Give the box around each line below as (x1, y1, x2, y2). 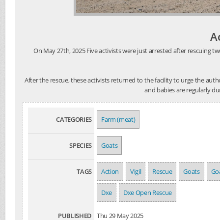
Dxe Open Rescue (123, 188, 172, 197)
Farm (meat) (101, 115, 136, 124)
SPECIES (69, 141, 92, 150)
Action (101, 167, 119, 176)
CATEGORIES (56, 115, 92, 124)
